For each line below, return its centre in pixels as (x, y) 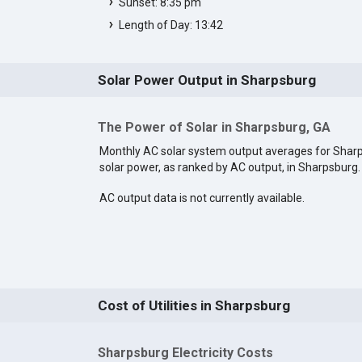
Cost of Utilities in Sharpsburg (194, 306)
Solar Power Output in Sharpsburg (206, 80)
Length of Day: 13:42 (170, 25)
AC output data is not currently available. (202, 198)
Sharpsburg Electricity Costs (185, 352)
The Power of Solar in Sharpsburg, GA (214, 127)
